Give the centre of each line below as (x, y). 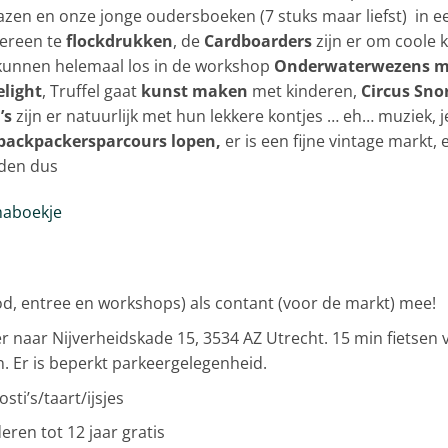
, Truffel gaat (91, 90)
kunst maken (194, 90)
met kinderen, (304, 90)
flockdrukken (119, 40)
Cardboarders (258, 40)
